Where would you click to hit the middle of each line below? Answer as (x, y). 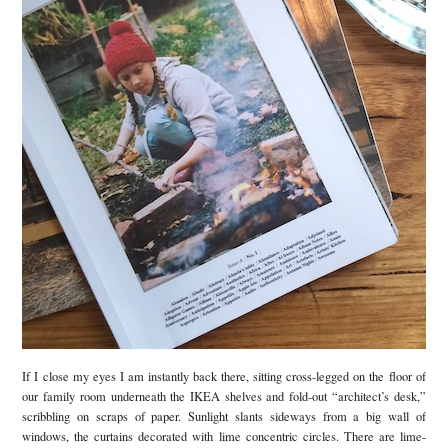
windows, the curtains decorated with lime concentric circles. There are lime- (224, 437)
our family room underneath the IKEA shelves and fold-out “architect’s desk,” (224, 397)
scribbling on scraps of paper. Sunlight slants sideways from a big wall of (224, 417)
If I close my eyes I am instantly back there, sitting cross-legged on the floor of (224, 377)
